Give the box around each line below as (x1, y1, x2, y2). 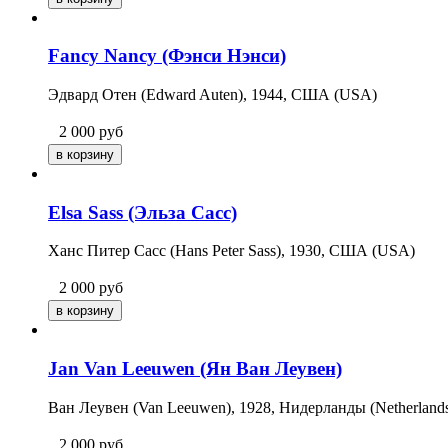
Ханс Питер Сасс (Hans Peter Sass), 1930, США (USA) (48, 242, 415, 260)
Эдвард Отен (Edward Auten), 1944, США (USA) (48, 85, 377, 103)
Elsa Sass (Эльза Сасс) (48, 201, 237, 223)
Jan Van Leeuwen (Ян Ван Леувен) (48, 358, 342, 380)
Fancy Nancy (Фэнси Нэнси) (48, 45, 286, 67)
